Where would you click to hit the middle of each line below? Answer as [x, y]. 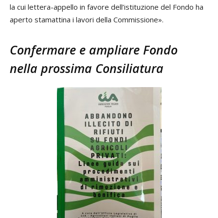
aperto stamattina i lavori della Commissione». [87, 20]
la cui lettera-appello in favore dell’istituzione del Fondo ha [107, 7]
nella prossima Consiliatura [87, 68]
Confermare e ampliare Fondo [94, 50]
